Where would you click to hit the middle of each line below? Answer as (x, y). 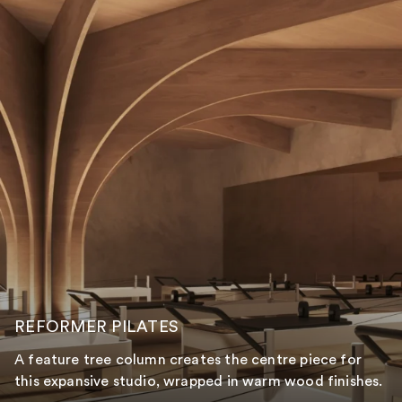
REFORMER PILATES (96, 326)
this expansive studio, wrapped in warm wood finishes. (199, 381)
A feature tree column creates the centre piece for (188, 359)
